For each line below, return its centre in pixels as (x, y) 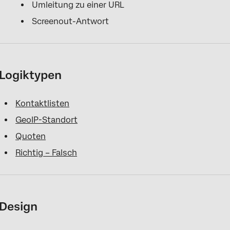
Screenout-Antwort (71, 21)
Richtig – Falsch (46, 153)
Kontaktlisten (43, 103)
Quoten (31, 136)
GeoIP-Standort (47, 120)
